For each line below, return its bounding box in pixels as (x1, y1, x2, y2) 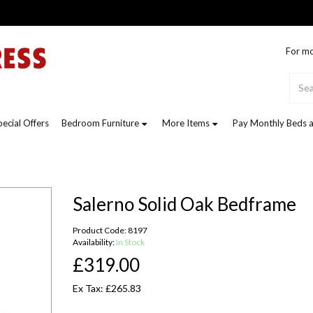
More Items (162, 117, 210, 129)
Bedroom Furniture (61, 117, 139, 129)
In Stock (116, 237, 145, 248)
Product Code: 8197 (73, 225, 147, 236)
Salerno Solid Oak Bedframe (73, 193, 296, 216)
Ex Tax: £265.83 (73, 282, 141, 295)
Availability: (73, 237, 116, 248)
